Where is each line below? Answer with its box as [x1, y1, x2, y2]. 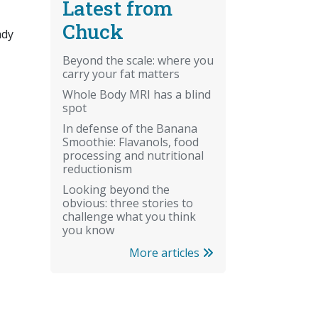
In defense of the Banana [62, 120, 197, 136]
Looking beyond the [62, 181, 170, 197]
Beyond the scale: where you [62, 52, 214, 68]
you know [62, 221, 114, 238]
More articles [129, 244, 202, 261]
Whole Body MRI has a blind [62, 86, 211, 102]
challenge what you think [62, 208, 196, 224]
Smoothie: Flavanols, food [62, 133, 199, 150]
